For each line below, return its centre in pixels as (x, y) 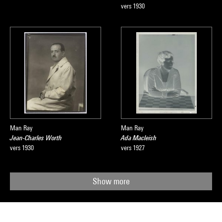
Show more (111, 181)
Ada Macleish (139, 138)
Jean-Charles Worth (36, 138)
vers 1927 (133, 148)
